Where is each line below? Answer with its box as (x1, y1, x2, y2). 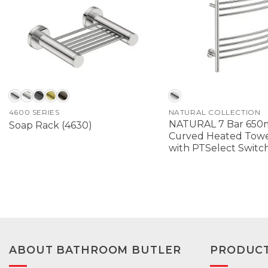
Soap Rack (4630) (8, 119, 92, 131)
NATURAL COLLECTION (168, 108, 261, 117)
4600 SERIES (8, 108, 60, 117)
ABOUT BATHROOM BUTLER (9, 243, 181, 256)
